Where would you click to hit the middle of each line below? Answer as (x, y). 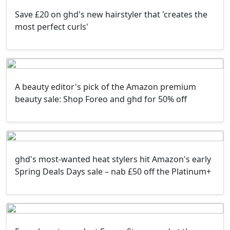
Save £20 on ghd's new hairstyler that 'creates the (111, 14)
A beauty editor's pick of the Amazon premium (106, 87)
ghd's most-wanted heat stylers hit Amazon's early (113, 159)
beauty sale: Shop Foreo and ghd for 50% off (101, 99)
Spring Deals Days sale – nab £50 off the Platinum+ (113, 171)
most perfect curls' (52, 26)
